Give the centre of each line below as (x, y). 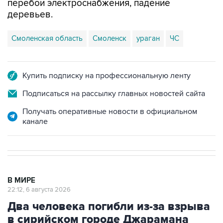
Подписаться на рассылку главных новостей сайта (114, 93)
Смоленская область (47, 38)
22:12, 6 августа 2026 (39, 189)
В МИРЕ (21, 180)
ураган (148, 38)
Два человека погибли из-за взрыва (109, 206)
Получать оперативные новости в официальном (110, 111)
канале (35, 121)
